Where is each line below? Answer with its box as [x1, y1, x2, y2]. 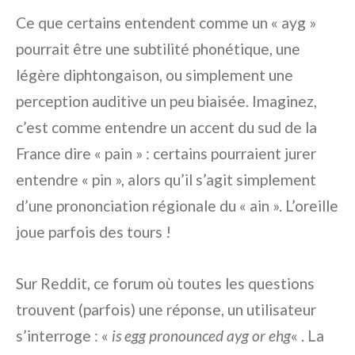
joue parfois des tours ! [16, 223, 171, 242]
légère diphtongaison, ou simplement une [16, 66, 293, 85]
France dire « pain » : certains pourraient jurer [16, 144, 316, 163]
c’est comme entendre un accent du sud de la [16, 118, 317, 137]
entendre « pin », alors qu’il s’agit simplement [16, 170, 316, 189]
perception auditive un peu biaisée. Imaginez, [16, 92, 317, 111]
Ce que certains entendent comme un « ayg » [16, 13, 316, 32]
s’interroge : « [16, 326, 112, 345]
